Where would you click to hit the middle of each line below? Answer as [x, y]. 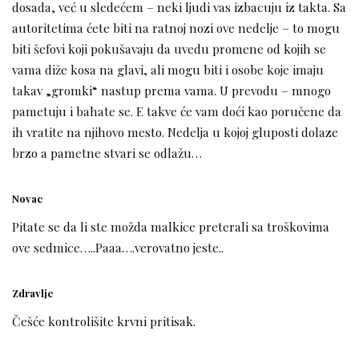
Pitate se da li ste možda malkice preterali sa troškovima [171, 226]
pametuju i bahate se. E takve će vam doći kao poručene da [177, 111]
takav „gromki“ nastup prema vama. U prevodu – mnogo [171, 91]
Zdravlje [32, 292]
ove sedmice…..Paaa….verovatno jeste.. [118, 247]
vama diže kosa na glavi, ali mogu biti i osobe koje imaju [168, 70]
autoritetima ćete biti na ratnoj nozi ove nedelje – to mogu [176, 28]
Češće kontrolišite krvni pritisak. [104, 321]
